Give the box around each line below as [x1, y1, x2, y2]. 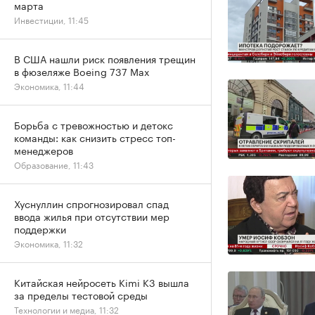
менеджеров [14, 142, 73, 157]
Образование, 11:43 [14, 157, 94, 171]
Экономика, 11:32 [14, 236, 83, 250]
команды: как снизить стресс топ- [14, 129, 176, 145]
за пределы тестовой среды [14, 287, 148, 302]
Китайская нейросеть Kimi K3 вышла [14, 274, 189, 290]
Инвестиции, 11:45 [14, 13, 89, 26]
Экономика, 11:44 [14, 79, 84, 92]
